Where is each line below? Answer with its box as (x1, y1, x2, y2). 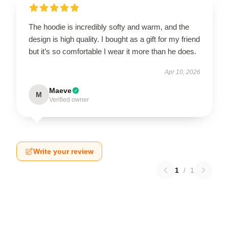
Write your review (33, 147, 94, 155)
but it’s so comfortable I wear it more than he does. (29, 47, 196, 56)
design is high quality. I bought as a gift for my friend (29, 35, 200, 43)
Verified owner (49, 96, 89, 103)
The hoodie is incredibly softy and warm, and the (29, 22, 189, 31)
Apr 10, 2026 (165, 68, 200, 76)
